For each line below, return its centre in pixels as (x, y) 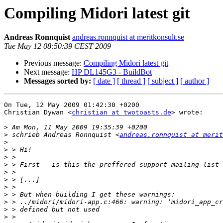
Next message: (48, 72)
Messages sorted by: (57, 81)
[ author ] (195, 81)
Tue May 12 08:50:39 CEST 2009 (57, 46)
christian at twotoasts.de (121, 112)
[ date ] (104, 81)
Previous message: (54, 63)
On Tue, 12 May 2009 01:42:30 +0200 (72, 105)
